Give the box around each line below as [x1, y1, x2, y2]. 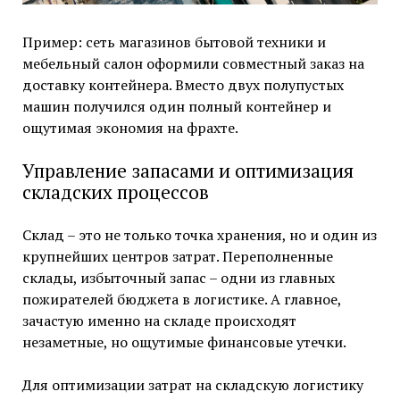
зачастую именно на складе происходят [21, 311, 296, 331]
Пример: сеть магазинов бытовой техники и [21, 32, 326, 53]
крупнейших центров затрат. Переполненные [21, 246, 333, 267]
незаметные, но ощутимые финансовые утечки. [21, 332, 346, 353]
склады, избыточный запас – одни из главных [21, 268, 335, 288]
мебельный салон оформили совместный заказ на [21, 54, 364, 74]
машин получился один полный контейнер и [21, 96, 331, 117]
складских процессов [21, 179, 209, 205]
